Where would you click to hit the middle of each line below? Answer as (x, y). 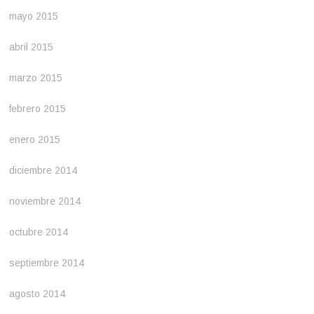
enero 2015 (35, 139)
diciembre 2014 (43, 170)
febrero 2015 (38, 109)
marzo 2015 (36, 78)
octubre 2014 (39, 232)
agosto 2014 (37, 294)
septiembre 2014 (47, 263)
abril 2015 (32, 47)
